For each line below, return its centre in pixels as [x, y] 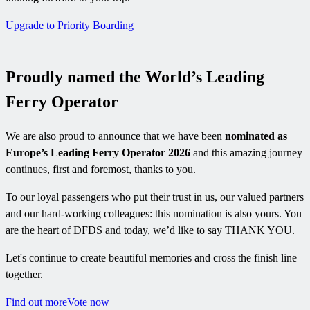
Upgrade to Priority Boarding [70, 26]
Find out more [36, 302]
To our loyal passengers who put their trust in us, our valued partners [155, 197]
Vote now [88, 302]
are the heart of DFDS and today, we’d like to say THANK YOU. [150, 230]
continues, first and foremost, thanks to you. [101, 170]
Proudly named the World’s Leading [135, 77]
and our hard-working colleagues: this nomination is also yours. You [154, 214]
